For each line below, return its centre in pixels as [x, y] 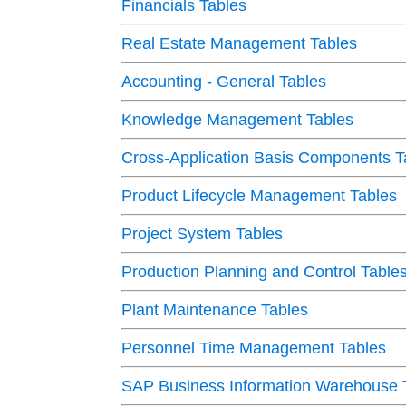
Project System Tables [203, 234]
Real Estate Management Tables [240, 44]
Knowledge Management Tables [238, 120]
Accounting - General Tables [224, 82]
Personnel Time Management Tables [254, 348]
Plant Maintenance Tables [215, 310]
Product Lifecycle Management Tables [260, 196]
